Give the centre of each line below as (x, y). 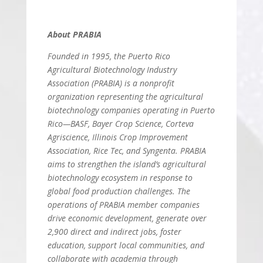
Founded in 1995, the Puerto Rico (109, 56)
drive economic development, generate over (127, 218)
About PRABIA (74, 34)
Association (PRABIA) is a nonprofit (111, 83)
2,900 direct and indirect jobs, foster (114, 232)
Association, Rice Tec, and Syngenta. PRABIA (127, 151)
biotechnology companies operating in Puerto (131, 110)
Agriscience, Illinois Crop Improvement (117, 137)
